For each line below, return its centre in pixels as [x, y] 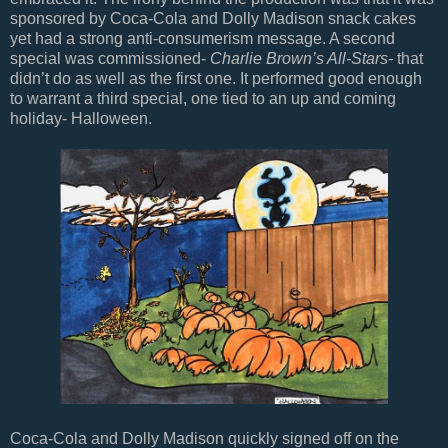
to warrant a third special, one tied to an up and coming [203, 99]
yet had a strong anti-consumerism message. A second [202, 39]
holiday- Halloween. [81, 119]
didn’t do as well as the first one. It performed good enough [216, 79]
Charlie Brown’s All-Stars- [303, 59]
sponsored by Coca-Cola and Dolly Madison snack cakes [213, 19]
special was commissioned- [110, 59]
